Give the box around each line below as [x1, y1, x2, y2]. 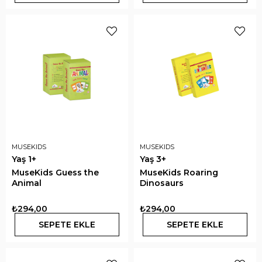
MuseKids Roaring [140, 167, 218, 178]
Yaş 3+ [140, 154, 166, 164]
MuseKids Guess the [12, 167, 99, 178]
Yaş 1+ [12, 154, 36, 164]
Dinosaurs [140, 178, 184, 188]
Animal [12, 178, 42, 188]
